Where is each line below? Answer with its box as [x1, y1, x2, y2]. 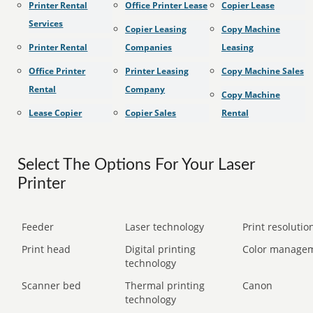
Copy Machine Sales [221, 65, 304, 77]
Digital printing [125, 242, 196, 256]
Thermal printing [125, 279, 205, 292]
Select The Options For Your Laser [17, 157, 256, 173]
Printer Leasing [125, 65, 189, 77]
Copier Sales [125, 107, 177, 119]
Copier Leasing [125, 23, 187, 35]
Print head [22, 242, 71, 256]
